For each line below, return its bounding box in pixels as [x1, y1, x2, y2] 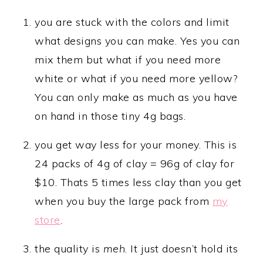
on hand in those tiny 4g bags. [35, 109, 186, 123]
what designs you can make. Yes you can [35, 34, 240, 48]
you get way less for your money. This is [35, 138, 237, 152]
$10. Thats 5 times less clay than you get [35, 176, 242, 190]
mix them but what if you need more [35, 53, 221, 67]
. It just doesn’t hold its [125, 242, 238, 256]
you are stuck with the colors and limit [35, 15, 230, 29]
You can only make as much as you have [35, 90, 238, 104]
